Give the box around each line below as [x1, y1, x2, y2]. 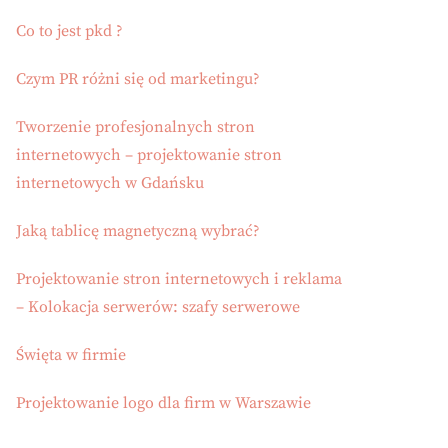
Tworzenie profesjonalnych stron [16, 117, 255, 137]
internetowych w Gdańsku [16, 173, 204, 193]
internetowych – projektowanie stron [16, 145, 282, 165]
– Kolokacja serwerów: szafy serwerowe [16, 297, 300, 317]
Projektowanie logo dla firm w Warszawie [16, 393, 311, 413]
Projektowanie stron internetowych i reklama [16, 269, 342, 289]
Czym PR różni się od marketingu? [16, 69, 260, 89]
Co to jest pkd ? [16, 21, 123, 41]
